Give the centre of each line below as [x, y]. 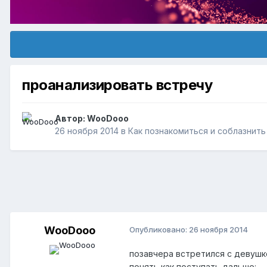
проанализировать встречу [117, 85]
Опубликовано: [159, 230]
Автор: [71, 119]
